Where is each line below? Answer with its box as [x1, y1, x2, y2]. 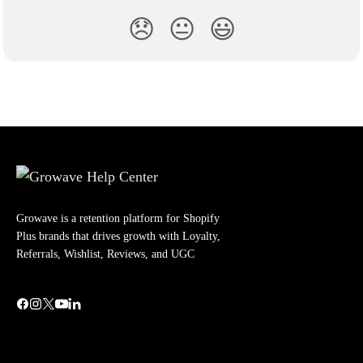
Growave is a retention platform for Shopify [16, 212, 220, 225]
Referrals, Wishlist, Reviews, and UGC [16, 248, 194, 261]
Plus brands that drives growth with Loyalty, [16, 230, 220, 243]
